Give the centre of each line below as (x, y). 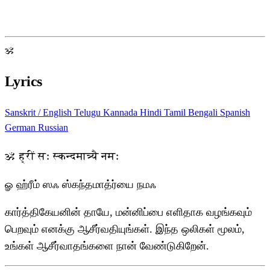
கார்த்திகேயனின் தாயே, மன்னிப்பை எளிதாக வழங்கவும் (128, 212)
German (21, 128)
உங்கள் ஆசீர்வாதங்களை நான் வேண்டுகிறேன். (107, 246)
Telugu (89, 113)
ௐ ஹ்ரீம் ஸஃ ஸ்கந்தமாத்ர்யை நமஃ (80, 185)
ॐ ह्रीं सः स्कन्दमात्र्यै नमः (62, 156)
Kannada (121, 113)
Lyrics (24, 82)
